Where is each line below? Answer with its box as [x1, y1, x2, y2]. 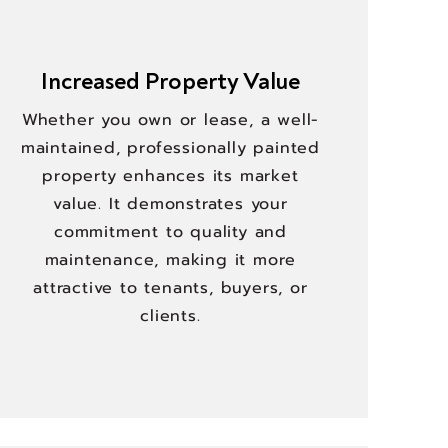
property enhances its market [42, 164, 299, 188]
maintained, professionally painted [20, 136, 321, 160]
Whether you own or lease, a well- [21, 108, 320, 132]
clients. [140, 304, 201, 328]
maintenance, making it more [44, 248, 297, 272]
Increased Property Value [40, 67, 300, 96]
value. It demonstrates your [53, 192, 288, 216]
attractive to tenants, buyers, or [33, 276, 308, 300]
